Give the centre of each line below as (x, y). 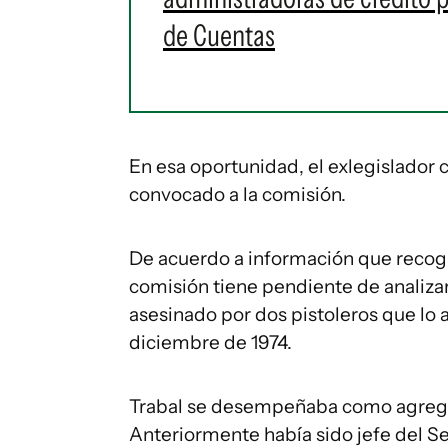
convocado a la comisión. (237, 194)
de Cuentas (219, 35)
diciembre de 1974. (210, 342)
